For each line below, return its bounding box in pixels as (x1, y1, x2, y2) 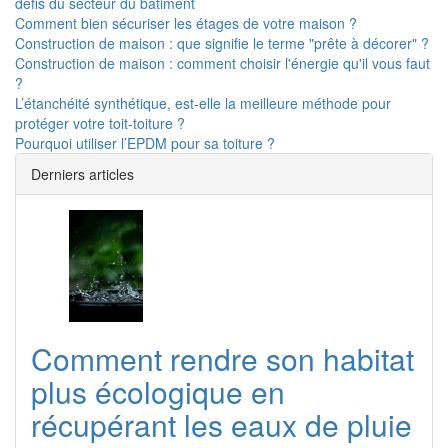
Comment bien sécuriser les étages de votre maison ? (15, 13, 357, 33)
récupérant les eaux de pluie (31, 403, 412, 446)
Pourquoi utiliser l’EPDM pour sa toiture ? (15, 133, 275, 153)
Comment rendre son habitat (31, 337, 414, 380)
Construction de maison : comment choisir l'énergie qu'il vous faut (15, 53, 430, 73)
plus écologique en (31, 370, 285, 413)
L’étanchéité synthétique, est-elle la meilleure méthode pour (15, 93, 391, 113)
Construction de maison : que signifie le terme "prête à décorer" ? (15, 33, 429, 53)
